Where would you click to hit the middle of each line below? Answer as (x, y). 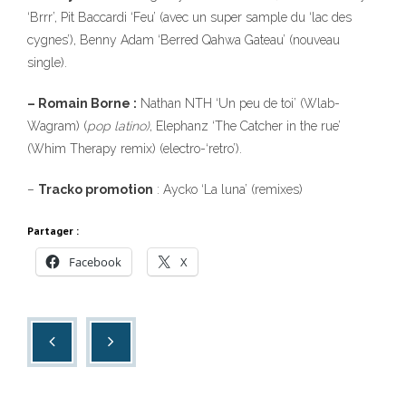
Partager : (53, 231)
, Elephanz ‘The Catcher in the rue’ (245, 126)
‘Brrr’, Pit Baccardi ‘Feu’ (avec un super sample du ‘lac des (189, 17)
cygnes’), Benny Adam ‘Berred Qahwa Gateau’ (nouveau (184, 40)
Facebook (95, 262)
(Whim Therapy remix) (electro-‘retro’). (135, 149)
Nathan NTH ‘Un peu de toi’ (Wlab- (238, 103)
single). (47, 63)
